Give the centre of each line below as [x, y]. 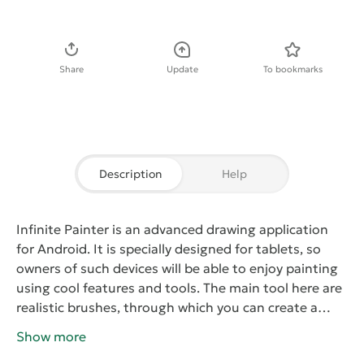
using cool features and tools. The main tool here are [179, 288]
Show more [51, 337]
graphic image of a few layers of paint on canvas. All [175, 327]
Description [130, 174]
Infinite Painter [63, 230]
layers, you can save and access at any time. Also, [167, 347]
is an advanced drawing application [219, 230]
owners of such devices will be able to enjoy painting [177, 269]
